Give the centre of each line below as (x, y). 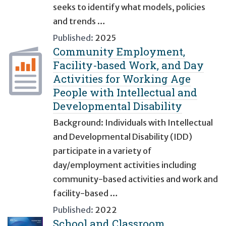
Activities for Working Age (122, 79)
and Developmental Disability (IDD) (123, 137)
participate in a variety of (102, 151)
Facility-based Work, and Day (128, 65)
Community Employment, (119, 52)
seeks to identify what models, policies (129, 7)
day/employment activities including (125, 165)
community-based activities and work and (135, 179)
